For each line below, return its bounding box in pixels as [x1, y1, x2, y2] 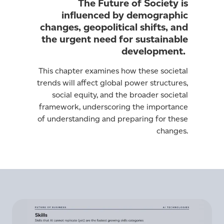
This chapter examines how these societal [38, 65, 188, 75]
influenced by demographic [61, 8, 188, 21]
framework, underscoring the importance [39, 101, 188, 111]
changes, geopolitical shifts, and [40, 20, 188, 33]
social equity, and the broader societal [52, 89, 188, 99]
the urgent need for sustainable [41, 32, 188, 45]
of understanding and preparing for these [37, 113, 188, 123]
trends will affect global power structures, [37, 77, 188, 87]
